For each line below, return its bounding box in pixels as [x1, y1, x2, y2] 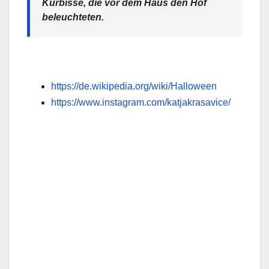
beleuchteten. [42, 11, 104, 22]
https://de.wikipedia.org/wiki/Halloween [51, 81, 217, 92]
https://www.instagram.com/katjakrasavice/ [51, 97, 231, 108]
